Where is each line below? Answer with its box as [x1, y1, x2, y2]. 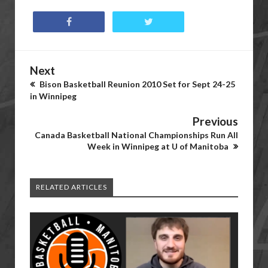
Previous [193, 114, 238, 128]
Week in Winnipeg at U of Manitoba [87, 141, 230, 151]
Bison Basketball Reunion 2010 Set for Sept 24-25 [38, 79, 235, 89]
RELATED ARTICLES [36, 182, 107, 191]
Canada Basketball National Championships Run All [35, 130, 238, 140]
